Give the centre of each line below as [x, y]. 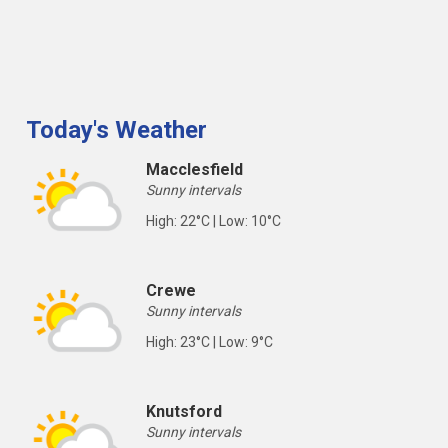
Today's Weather [116, 130]
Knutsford [184, 411]
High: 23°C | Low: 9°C [209, 342]
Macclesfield [194, 169]
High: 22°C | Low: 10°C [213, 221]
